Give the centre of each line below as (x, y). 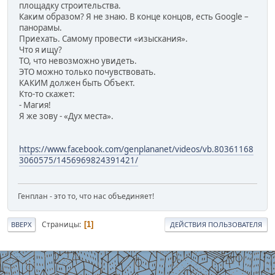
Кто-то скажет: (47, 94)
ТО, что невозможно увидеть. (78, 61)
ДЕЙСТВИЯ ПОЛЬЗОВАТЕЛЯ (216, 225)
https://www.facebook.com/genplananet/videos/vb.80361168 (136, 149)
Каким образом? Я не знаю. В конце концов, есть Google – (134, 17)
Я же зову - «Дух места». (66, 116)
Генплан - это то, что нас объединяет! (86, 196)
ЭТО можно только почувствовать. (87, 72)
